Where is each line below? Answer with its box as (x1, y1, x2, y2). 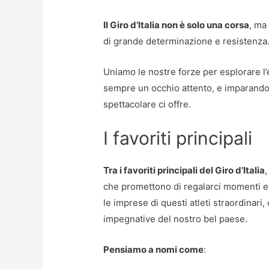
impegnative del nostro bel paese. (103, 213, 248, 225)
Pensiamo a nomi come (103, 243, 204, 255)
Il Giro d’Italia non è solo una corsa (103, 19, 250, 31)
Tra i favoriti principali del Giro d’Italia (103, 164, 265, 176)
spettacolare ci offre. (103, 98, 192, 110)
